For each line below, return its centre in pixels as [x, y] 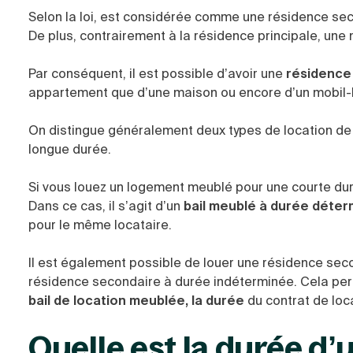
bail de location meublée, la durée [136, 301]
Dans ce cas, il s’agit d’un [106, 206]
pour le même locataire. [100, 225]
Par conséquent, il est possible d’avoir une [157, 74]
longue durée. [70, 149]
